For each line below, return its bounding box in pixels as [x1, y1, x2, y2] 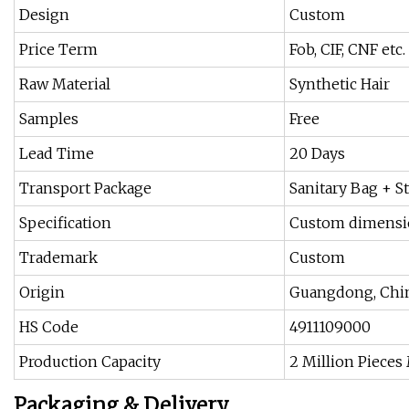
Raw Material [19, 75, 110, 94]
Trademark [19, 248, 98, 267]
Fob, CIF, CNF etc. [289, 40, 405, 59]
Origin [19, 283, 65, 302]
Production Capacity [19, 352, 161, 372]
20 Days [289, 144, 345, 163]
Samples [19, 110, 79, 129]
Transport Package [19, 179, 152, 198]
